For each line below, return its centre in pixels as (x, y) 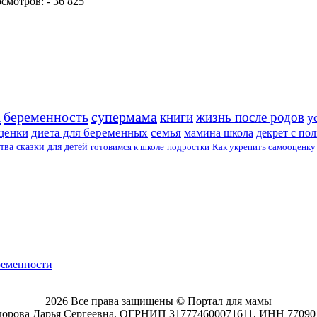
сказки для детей (52, 146)
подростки (188, 147)
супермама (124, 116)
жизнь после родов (250, 117)
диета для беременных (90, 132)
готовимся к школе (127, 146)
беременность (46, 116)
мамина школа (219, 132)
